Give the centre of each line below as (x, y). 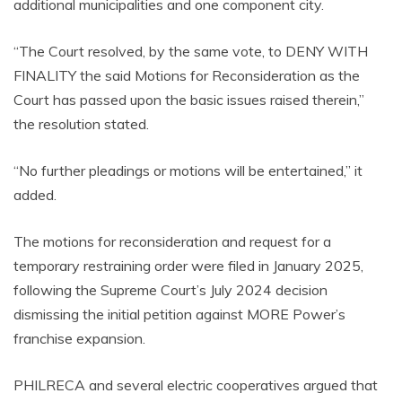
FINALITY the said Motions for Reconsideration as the (187, 75)
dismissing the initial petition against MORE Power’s (179, 314)
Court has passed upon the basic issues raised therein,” (189, 100)
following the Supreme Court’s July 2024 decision (170, 290)
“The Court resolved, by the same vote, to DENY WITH (191, 51)
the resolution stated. (81, 124)
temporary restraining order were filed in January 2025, (188, 266)
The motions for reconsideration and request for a (172, 241)
